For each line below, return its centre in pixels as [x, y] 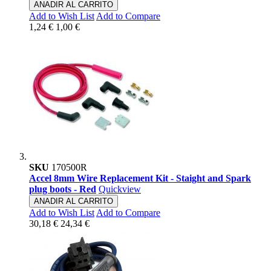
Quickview [120, 189]
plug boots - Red [63, 189]
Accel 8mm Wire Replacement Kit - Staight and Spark [140, 178]
